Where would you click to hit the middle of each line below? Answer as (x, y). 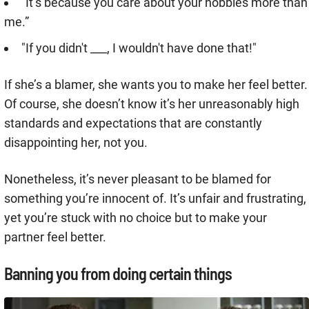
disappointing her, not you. (76, 143)
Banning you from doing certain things (118, 274)
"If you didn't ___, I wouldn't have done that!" (139, 48)
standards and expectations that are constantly (133, 123)
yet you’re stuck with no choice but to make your (136, 218)
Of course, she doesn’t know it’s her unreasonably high (152, 104)
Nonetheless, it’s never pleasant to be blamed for (138, 179)
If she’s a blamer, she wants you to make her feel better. (156, 85)
